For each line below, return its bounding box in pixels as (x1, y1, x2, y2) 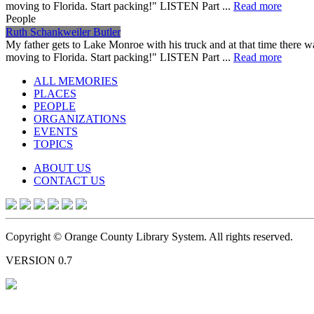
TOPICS (34, 137, 73, 150)
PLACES (34, 87, 76, 100)
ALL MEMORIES (34, 74, 118, 87)
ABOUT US (34, 161, 91, 174)
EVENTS (34, 125, 78, 137)
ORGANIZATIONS (34, 112, 126, 125)
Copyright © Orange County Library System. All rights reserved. (6, 230, 293, 243)
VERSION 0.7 (6, 254, 72, 266)
